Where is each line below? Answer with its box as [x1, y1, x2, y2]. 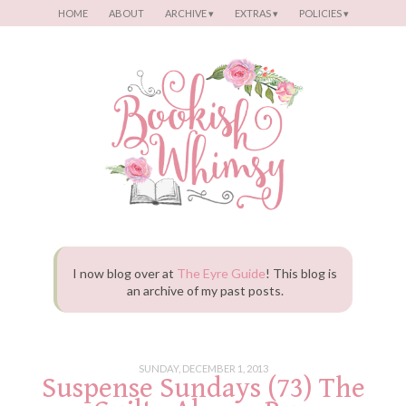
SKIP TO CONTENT [9, 7, 94, 19]
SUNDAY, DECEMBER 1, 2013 [138, 362, 268, 375]
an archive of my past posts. [126, 282, 284, 298]
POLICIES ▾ [298, 7, 349, 19]
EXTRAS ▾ [234, 7, 278, 19]
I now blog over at [72, 265, 177, 281]
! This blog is [266, 265, 337, 281]
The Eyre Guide [177, 265, 266, 281]
